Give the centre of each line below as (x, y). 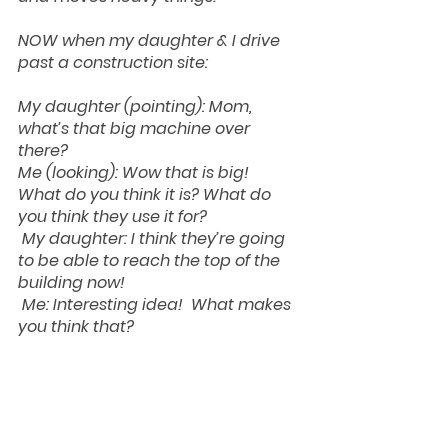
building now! (73, 282)
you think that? (76, 326)
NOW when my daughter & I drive (151, 40)
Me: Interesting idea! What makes (158, 304)
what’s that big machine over (136, 128)
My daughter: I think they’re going (155, 238)
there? (43, 150)
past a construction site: (113, 62)
